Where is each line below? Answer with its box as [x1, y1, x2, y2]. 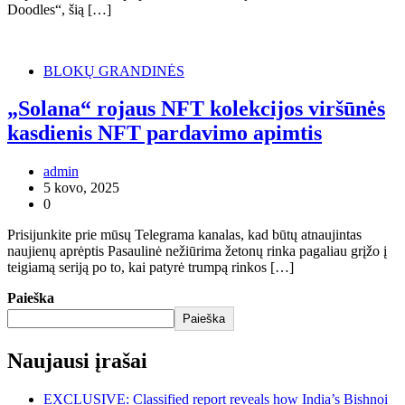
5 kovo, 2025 [43, 180, 119, 196]
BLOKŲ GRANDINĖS [43, 62, 184, 79]
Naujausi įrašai [7, 349, 147, 373]
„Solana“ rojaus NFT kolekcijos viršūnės [7, 97, 385, 121]
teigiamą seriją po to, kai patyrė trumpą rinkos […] [7, 259, 294, 276]
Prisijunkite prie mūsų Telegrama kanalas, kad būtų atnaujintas [7, 227, 362, 243]
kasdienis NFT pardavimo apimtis [7, 121, 322, 146]
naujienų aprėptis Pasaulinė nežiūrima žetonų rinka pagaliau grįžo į [7, 243, 387, 259]
